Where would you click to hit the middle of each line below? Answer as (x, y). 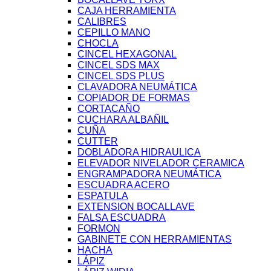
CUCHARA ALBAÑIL (123, 120)
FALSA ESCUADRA (122, 218)
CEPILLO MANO (114, 33)
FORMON (99, 229)
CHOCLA (98, 44)
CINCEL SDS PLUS (121, 76)
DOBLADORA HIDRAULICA (139, 152)
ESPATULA (103, 196)
